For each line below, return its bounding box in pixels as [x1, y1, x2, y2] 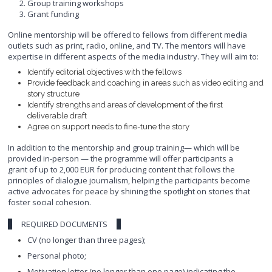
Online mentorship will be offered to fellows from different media [8, 29, 248, 40]
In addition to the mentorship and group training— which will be [8, 141, 240, 153]
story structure [27, 89, 80, 98]
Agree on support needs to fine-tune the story [27, 121, 190, 131]
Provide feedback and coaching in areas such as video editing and [27, 78, 264, 87]
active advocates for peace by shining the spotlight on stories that [8, 185, 251, 197]
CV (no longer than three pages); [27, 234, 146, 245]
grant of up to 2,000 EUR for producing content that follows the [8, 163, 236, 175]
